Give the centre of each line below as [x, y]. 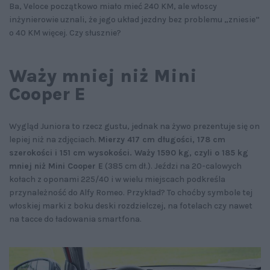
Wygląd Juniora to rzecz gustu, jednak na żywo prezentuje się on [134, 127]
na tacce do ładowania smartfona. [75, 219]
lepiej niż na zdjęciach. [54, 140]
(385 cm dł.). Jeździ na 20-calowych [172, 166]
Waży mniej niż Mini [103, 76]
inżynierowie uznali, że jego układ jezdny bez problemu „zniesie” [134, 20]
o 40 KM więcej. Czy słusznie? [65, 33]
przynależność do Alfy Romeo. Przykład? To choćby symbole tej [131, 193]
